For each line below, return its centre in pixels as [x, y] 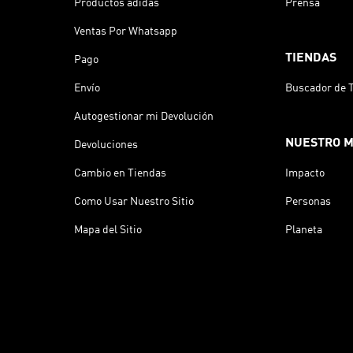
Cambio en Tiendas [120, 173]
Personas [308, 201]
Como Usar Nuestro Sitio [134, 201]
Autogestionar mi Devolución [143, 116]
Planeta [304, 230]
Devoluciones [106, 145]
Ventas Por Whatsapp [125, 31]
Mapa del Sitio [108, 230]
